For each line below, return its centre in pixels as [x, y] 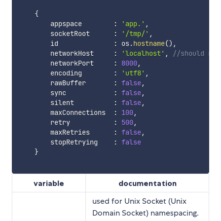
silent [66, 102]
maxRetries [66, 132]
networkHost [66, 53]
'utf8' [133, 73]
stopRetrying [66, 142]
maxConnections [66, 112]
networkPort [66, 63]
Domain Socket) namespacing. [146, 213]
